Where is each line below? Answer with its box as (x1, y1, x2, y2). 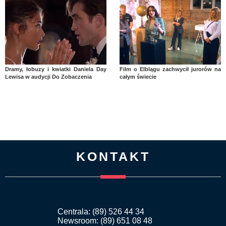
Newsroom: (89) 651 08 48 (58, 216, 152, 225)
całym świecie (119, 73, 156, 80)
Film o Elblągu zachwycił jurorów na (119, 66, 221, 72)
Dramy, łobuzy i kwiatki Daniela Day (5, 66, 107, 72)
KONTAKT (76, 149, 150, 163)
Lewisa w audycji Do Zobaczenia (5, 73, 92, 80)
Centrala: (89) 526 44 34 (58, 207, 144, 216)
